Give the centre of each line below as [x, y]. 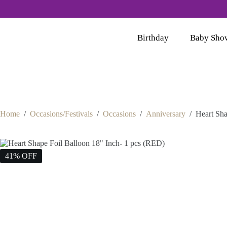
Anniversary [166, 114]
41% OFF [21, 156]
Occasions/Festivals [61, 114]
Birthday [153, 38]
